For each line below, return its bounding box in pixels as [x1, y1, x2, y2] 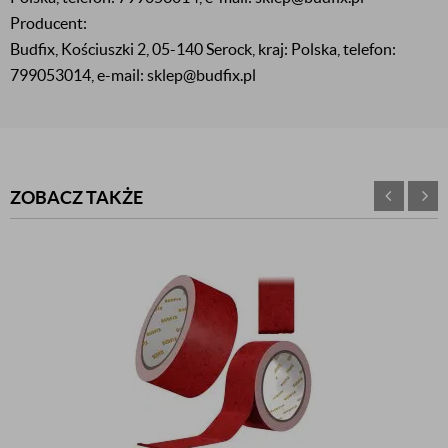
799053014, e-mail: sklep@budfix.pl [10, 66, 256, 84]
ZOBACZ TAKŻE [10, 187, 143, 208]
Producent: [10, 14, 87, 32]
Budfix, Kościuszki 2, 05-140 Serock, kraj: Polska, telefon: [10, 40, 396, 58]
